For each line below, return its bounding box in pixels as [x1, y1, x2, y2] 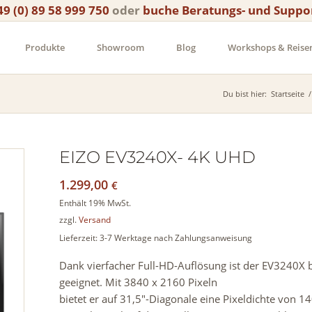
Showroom [96, 41, 144, 54]
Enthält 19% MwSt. [59, 197, 132, 209]
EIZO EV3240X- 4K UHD [59, 147, 256, 167]
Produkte [24, 41, 65, 54]
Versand [79, 214, 111, 226]
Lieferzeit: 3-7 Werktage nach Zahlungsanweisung [59, 232, 253, 244]
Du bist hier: [222, 88, 267, 99]
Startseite [270, 88, 304, 99]
